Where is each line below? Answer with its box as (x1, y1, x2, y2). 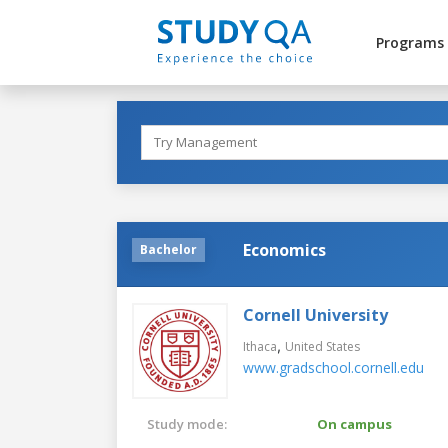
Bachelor (140, 240, 197, 258)
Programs (375, 33, 444, 52)
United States (285, 337, 360, 355)
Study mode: (147, 414, 227, 433)
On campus (317, 414, 392, 433)
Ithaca (243, 337, 277, 355)
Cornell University (243, 303, 388, 326)
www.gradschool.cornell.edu (243, 357, 424, 377)
